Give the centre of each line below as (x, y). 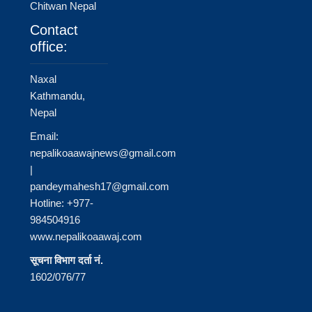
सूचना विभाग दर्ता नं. (66, 260)
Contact (54, 30)
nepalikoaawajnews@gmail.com (103, 153)
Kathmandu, (57, 95)
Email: (44, 136)
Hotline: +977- (61, 203)
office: (48, 46)
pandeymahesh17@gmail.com (99, 186)
